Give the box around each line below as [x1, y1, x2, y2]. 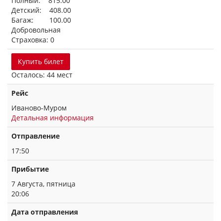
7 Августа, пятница [11, 179, 75, 188]
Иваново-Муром [11, 103, 67, 112]
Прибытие [11, 164, 49, 174]
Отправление [11, 131, 60, 141]
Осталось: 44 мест [11, 70, 73, 79]
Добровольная [11, 25, 61, 35]
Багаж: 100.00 [11, 15, 71, 25]
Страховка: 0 [11, 35, 54, 44]
